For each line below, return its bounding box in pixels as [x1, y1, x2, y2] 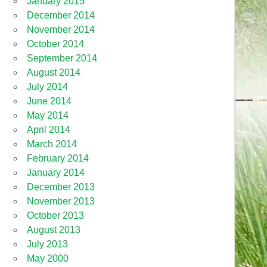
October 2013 [27, 210, 85, 221]
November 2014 [27, 24, 95, 35]
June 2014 [27, 95, 72, 106]
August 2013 [27, 224, 81, 235]
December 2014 [27, 10, 95, 20]
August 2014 [27, 67, 81, 77]
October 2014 [27, 38, 85, 49]
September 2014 [27, 52, 98, 63]
